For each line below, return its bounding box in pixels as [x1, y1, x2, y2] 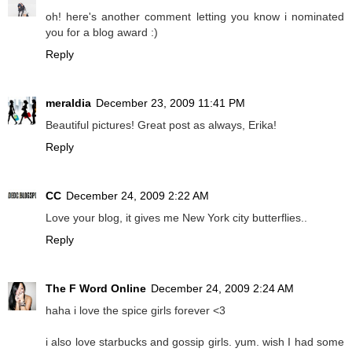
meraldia [46, 96, 91, 109]
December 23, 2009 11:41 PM [96, 96, 245, 109]
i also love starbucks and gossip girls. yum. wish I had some [46, 335, 344, 348]
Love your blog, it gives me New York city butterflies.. [46, 211, 307, 224]
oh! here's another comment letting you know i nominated [46, 9, 344, 23]
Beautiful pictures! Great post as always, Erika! [46, 118, 277, 131]
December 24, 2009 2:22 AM [66, 189, 209, 202]
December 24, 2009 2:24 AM [151, 281, 294, 295]
